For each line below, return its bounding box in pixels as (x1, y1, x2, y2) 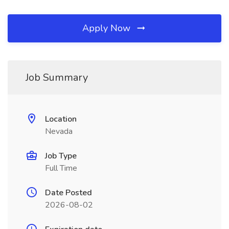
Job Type (45, 150, 77, 162)
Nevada (45, 126, 73, 137)
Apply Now (82, 22, 133, 34)
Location (45, 113, 77, 125)
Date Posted (45, 187, 92, 198)
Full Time (45, 163, 77, 174)
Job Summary (26, 71, 88, 84)
